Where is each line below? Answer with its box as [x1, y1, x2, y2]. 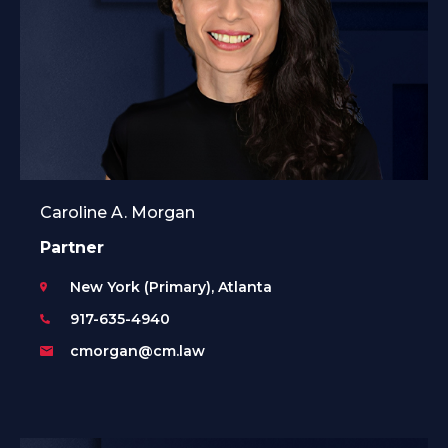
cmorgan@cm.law [70, 342, 205, 361]
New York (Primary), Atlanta [70, 278, 272, 297]
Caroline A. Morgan [40, 203, 195, 223]
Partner [40, 238, 104, 258]
